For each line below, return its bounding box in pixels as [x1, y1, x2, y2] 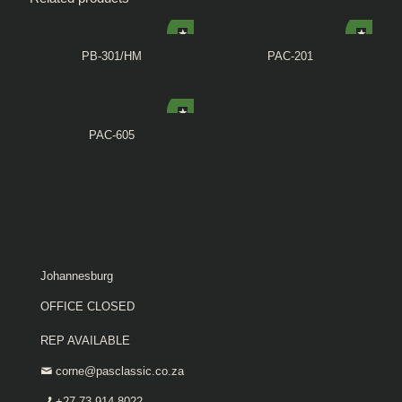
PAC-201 [267, 49, 313, 63]
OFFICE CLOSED [40, 300, 135, 313]
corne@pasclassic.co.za [56, 364, 184, 378]
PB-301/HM [82, 49, 143, 63]
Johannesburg [40, 269, 113, 283]
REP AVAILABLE [40, 334, 130, 347]
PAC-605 [89, 128, 135, 142]
